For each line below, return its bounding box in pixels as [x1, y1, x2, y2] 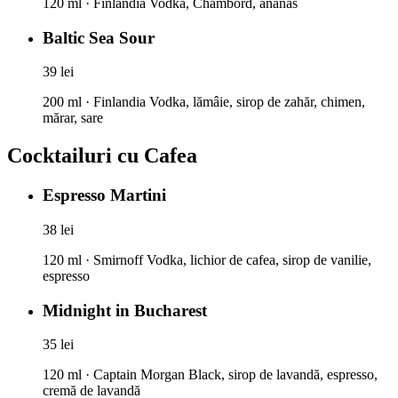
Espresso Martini [43, 186, 166, 205]
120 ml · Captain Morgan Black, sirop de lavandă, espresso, [43, 367, 378, 383]
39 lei [43, 64, 74, 80]
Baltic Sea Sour [43, 28, 155, 47]
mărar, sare [43, 110, 103, 126]
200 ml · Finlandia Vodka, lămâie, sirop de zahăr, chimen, [43, 94, 365, 110]
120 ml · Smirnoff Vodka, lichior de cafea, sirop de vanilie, [43, 251, 371, 267]
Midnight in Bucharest [43, 300, 207, 320]
